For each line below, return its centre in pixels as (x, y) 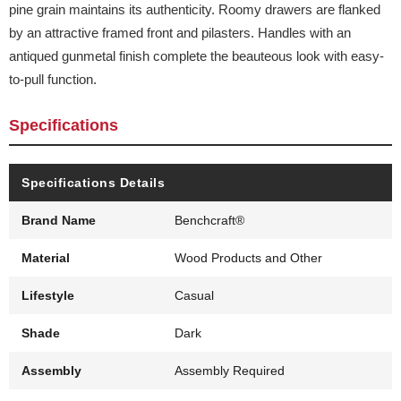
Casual (195, 296)
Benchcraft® (210, 221)
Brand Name (59, 221)
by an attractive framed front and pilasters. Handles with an (180, 33)
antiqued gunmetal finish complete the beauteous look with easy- (196, 56)
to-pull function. (53, 80)
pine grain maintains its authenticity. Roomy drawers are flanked (195, 10)
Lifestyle (48, 296)
